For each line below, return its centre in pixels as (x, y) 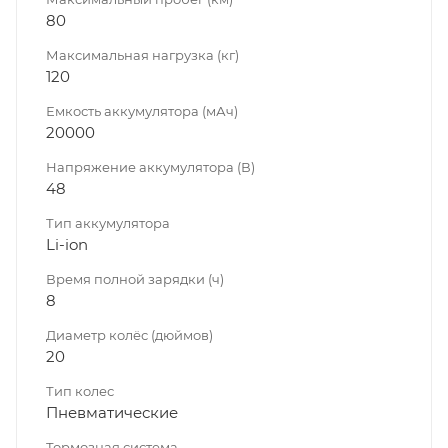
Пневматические (112, 413)
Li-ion (67, 245)
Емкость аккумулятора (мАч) (142, 111)
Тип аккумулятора (108, 223)
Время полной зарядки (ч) (135, 279)
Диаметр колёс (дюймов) (129, 335)
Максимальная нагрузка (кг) (142, 55)
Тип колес (80, 391)
